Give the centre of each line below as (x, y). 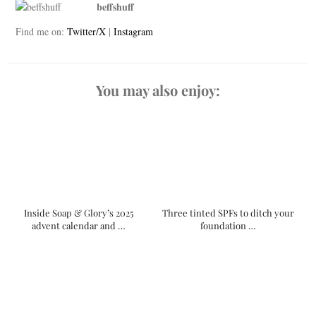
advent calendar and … (79, 226)
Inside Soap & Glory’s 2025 (79, 213)
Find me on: (41, 31)
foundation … (229, 226)
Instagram (133, 31)
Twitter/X (86, 31)
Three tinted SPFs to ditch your (229, 213)
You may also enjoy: (158, 90)
